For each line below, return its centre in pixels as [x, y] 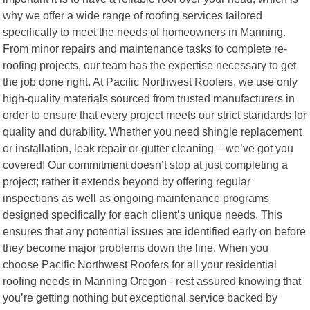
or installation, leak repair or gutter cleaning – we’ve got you [148, 148]
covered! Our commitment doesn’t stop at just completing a [146, 164]
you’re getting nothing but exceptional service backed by [140, 297]
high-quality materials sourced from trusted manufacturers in [149, 98]
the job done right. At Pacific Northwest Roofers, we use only [151, 81]
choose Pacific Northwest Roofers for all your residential [140, 264]
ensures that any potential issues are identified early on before [155, 231]
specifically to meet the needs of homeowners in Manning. [145, 31]
